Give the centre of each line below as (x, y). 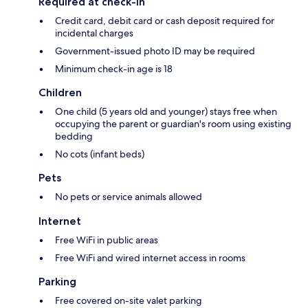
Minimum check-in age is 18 (114, 69)
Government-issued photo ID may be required (155, 51)
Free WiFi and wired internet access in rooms (150, 258)
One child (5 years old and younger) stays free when (166, 112)
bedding (74, 136)
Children (60, 93)
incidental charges (94, 33)
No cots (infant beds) (100, 154)
